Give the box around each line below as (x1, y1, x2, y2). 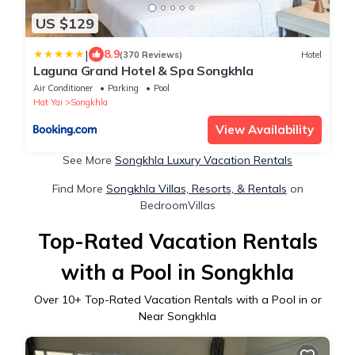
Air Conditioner (33, 82, 93, 94)
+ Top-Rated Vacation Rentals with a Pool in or (74, 292, 322, 307)
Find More (52, 181, 106, 197)
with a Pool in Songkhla (61, 259, 294, 286)
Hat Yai (33, 97, 63, 109)
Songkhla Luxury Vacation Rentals (115, 153, 292, 168)
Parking (108, 82, 139, 94)
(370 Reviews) (120, 48, 182, 60)
